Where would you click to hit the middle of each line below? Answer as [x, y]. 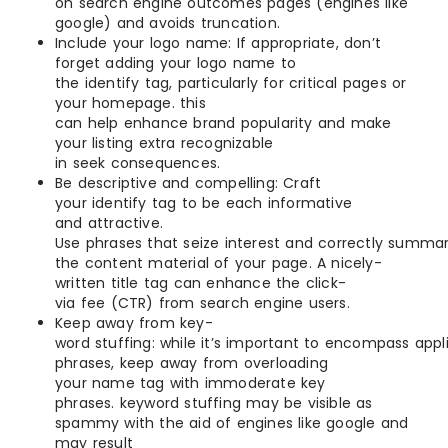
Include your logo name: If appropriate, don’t [218, 42]
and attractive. [109, 222]
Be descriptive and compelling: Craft [188, 182]
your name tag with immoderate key [190, 382]
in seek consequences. [138, 162]
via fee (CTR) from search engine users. [202, 302]
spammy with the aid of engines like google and [232, 422]
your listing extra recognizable [164, 142]
